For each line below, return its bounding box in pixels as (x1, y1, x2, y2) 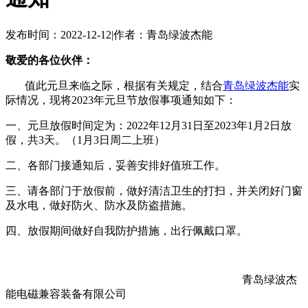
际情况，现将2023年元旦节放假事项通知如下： (5, 94, 236, 107)
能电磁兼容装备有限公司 (5, 288, 126, 300)
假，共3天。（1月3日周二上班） (5, 134, 165, 146)
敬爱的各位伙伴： (5, 54, 93, 67)
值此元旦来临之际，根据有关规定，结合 (5, 80, 223, 92)
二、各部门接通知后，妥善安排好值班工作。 (5, 159, 225, 172)
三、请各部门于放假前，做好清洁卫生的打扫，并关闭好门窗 (5, 185, 302, 197)
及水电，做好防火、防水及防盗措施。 (5, 199, 192, 212)
